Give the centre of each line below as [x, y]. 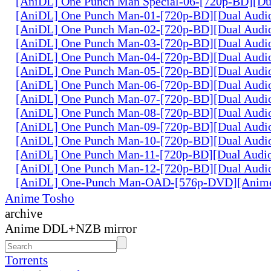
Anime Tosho [40, 198]
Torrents [26, 260]
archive [24, 213]
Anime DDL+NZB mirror [71, 228]
